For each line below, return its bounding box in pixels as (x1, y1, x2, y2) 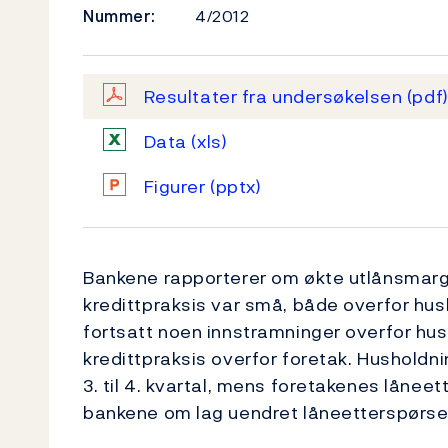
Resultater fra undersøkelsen (143, 83, 407, 110)
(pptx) (210, 173, 262, 200)
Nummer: (83, 4, 156, 28)
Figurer (143, 173, 211, 200)
